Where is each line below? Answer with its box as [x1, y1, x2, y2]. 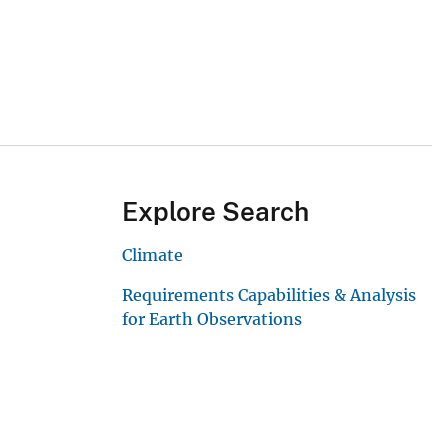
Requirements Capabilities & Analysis [122, 285, 416, 306]
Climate [122, 245, 183, 266]
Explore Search [122, 196, 309, 228]
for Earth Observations [122, 309, 302, 330]
